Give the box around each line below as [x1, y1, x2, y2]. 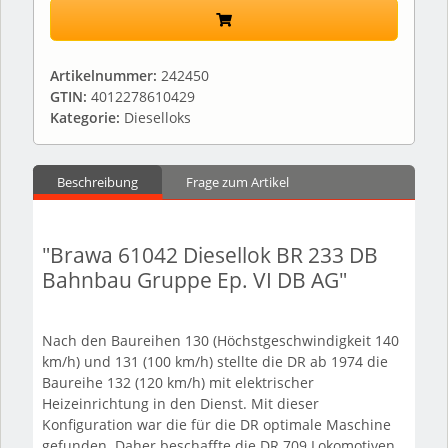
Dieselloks [124, 107, 191, 127]
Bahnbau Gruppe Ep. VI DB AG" [41, 266, 347, 295]
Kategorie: [50, 107, 124, 127]
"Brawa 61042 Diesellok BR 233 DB [41, 241, 378, 270]
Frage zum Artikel [186, 172, 289, 191]
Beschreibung [57, 172, 138, 191]
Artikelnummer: [50, 65, 161, 85]
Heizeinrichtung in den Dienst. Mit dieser [41, 394, 319, 414]
